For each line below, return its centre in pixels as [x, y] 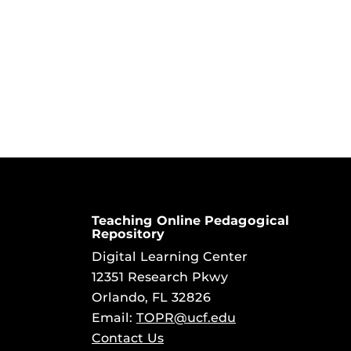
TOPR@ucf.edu [186, 318]
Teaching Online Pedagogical [190, 221]
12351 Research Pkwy [160, 277]
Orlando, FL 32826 [151, 297]
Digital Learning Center [170, 257]
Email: [114, 318]
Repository [128, 234]
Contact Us [128, 338]
